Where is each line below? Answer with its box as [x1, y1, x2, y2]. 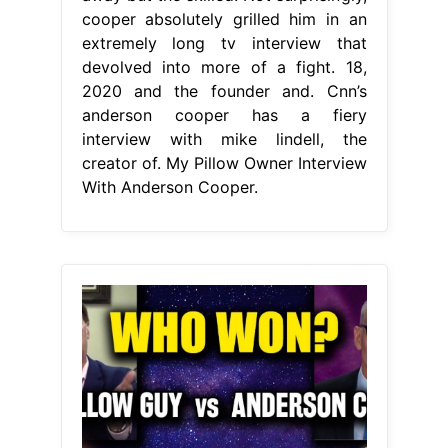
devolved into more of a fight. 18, [81, 57, 367, 78]
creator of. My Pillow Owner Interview [81, 153, 367, 174]
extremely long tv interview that [81, 33, 367, 54]
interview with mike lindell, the [81, 129, 367, 150]
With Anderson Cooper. [81, 177, 258, 198]
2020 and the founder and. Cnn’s [81, 81, 367, 102]
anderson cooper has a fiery [81, 105, 367, 126]
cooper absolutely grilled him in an [81, 9, 367, 30]
